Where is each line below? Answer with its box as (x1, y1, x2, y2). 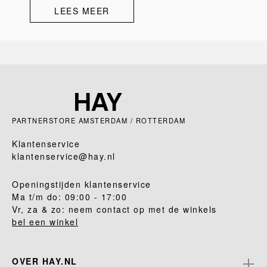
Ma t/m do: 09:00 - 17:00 (12, 191, 127, 203)
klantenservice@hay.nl (12, 150, 116, 162)
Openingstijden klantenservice (12, 178, 151, 190)
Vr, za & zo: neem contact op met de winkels (12, 203, 217, 215)
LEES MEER (54, 5, 110, 17)
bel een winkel (12, 216, 78, 228)
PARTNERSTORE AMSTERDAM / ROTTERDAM (12, 116, 185, 125)
